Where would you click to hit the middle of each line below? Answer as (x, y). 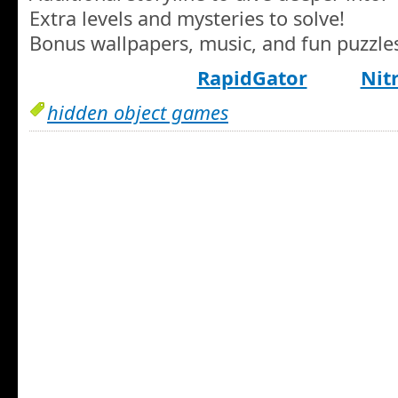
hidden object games (138, 113)
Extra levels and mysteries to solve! (187, 19)
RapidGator (252, 77)
